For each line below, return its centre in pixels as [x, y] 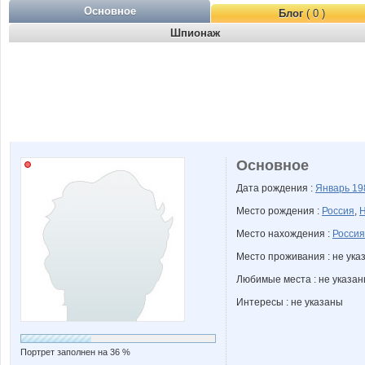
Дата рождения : [276, 188]
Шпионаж [195, 33]
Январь [334, 188]
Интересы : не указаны [290, 302]
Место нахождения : [284, 234]
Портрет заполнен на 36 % [75, 352]
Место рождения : [279, 211]
